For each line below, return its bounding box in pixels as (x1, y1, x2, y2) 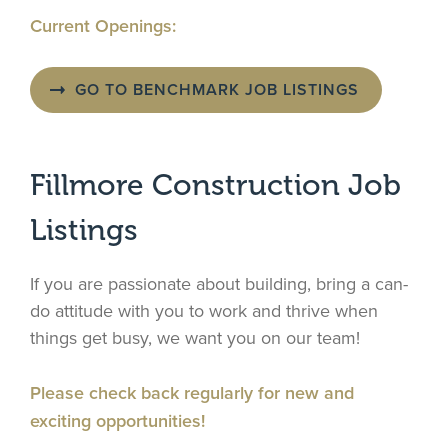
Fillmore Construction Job (30, 168, 401, 203)
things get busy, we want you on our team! (30, 325, 360, 352)
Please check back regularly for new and (30, 380, 354, 406)
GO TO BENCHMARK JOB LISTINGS (75, 78, 359, 102)
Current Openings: (30, 13, 176, 39)
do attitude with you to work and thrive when (30, 298, 378, 325)
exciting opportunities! (30, 408, 205, 434)
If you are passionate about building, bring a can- (30, 271, 408, 298)
